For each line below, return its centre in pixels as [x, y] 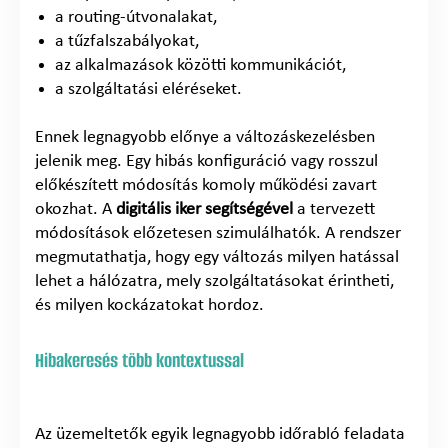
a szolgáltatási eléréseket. [148, 89]
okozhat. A [75, 209]
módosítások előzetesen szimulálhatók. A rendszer [218, 233]
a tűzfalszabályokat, [127, 41]
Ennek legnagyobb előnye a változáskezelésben [205, 137]
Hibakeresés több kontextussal [139, 360]
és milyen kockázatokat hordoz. [149, 305]
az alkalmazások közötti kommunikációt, [200, 65]
